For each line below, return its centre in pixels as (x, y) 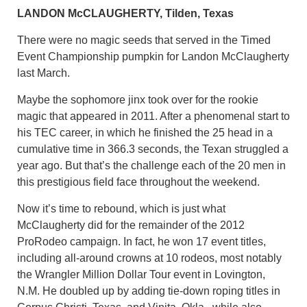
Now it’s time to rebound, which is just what (121, 208)
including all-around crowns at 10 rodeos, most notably (149, 258)
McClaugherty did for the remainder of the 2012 (131, 225)
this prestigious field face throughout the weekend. (138, 182)
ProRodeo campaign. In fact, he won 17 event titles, (142, 241)
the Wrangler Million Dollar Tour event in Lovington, (141, 274)
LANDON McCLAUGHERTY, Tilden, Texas (125, 13)
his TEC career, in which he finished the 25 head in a (145, 132)
